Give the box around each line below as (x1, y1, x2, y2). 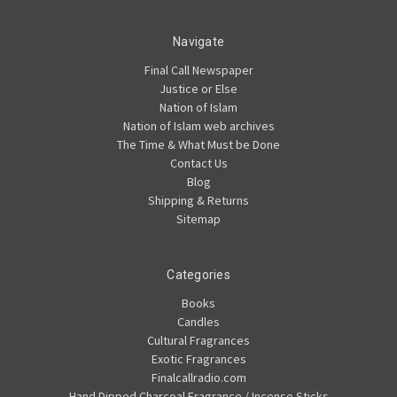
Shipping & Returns (148, 191, 249, 208)
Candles (177, 313, 220, 330)
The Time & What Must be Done (117, 136, 280, 152)
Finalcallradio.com (151, 369, 246, 385)
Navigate (173, 34, 224, 49)
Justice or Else (160, 80, 237, 97)
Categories (167, 267, 230, 282)
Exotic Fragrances (151, 350, 246, 367)
